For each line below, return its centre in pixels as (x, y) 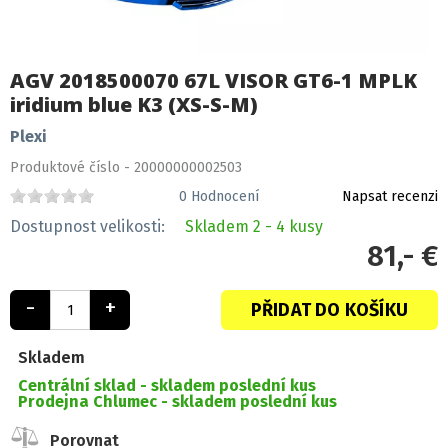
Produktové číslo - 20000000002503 (126, 168)
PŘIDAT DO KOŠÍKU (329, 310)
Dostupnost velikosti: (89, 227)
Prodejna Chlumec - (95, 402)
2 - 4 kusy (286, 227)
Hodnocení (222, 197)
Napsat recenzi (390, 197)
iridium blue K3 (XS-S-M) (134, 105)
